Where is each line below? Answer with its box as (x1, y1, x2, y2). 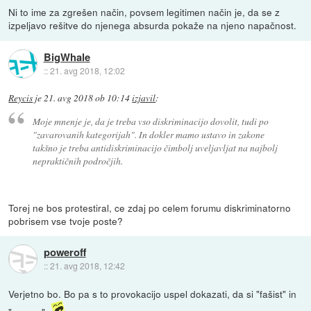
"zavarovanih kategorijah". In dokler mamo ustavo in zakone (32, 127, 264, 141)
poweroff (43, 244, 86, 260)
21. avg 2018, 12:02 (49, 64, 125, 76)
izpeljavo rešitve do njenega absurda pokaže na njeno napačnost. (8, 18, 297, 33)
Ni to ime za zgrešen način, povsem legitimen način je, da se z (8, 5, 280, 19)
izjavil (132, 92, 156, 105)
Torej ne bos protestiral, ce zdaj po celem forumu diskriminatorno (8, 200, 292, 215)
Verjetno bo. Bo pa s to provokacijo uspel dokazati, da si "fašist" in (8, 286, 297, 301)
